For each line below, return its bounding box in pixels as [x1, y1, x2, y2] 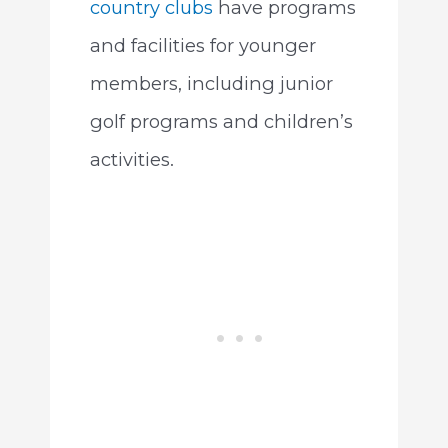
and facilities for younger [89, 34, 316, 58]
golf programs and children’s [89, 110, 353, 134]
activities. [89, 148, 174, 172]
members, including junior [89, 72, 333, 96]
